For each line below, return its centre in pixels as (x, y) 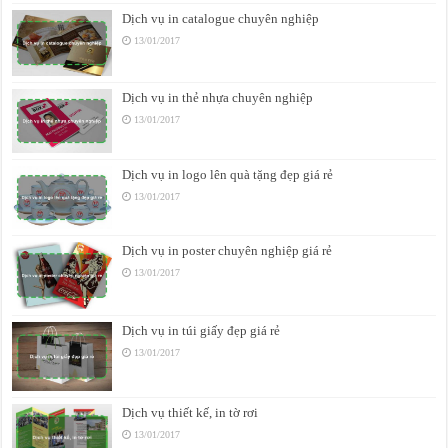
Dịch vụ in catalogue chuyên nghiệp (221, 18)
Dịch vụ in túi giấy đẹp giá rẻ (201, 330)
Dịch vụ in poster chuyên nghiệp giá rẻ (227, 250)
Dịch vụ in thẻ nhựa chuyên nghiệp (218, 98)
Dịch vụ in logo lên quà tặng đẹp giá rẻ (228, 175)
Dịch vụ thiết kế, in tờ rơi (190, 413)
